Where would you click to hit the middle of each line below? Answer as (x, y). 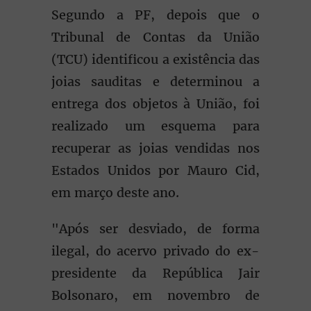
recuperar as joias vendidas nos (155, 148)
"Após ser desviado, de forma (155, 229)
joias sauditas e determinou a (155, 82)
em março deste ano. (119, 193)
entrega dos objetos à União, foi (155, 104)
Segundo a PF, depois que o (155, 15)
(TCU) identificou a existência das (155, 59)
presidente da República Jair (155, 273)
